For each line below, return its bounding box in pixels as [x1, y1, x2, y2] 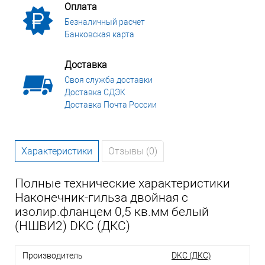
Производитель [22, 251, 83, 261]
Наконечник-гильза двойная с [15, 190, 188, 205]
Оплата [64, 1, 97, 13]
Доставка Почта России [64, 100, 157, 110]
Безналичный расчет [64, 17, 145, 27]
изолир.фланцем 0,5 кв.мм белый [15, 205, 209, 219]
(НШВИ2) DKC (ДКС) [15, 219, 130, 234]
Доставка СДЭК [64, 88, 125, 98]
